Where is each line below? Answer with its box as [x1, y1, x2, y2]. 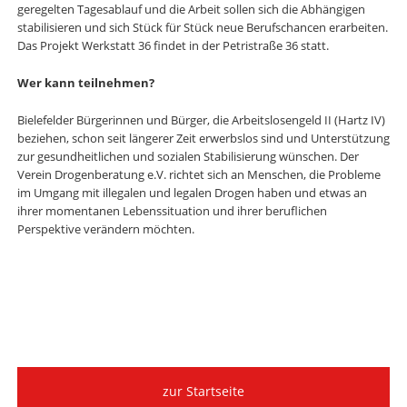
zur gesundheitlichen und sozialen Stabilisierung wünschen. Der [16, 147, 359, 164]
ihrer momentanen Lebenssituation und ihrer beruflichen [16, 202, 327, 219]
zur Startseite [162, 382, 244, 401]
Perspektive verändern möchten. [16, 220, 194, 237]
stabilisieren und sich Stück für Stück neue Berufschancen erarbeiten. [16, 19, 388, 36]
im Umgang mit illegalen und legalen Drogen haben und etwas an [16, 184, 367, 201]
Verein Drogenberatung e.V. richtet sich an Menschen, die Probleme [16, 165, 381, 183]
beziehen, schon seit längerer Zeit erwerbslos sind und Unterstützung [16, 129, 390, 146]
